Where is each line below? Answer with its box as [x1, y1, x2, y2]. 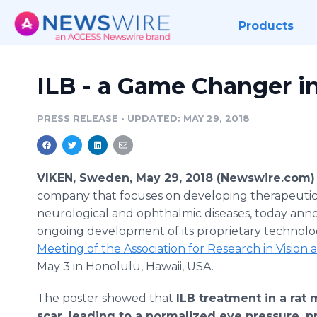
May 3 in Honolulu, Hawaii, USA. [37, 260, 214, 273]
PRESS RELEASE [37, 113, 118, 124]
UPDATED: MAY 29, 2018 [127, 113, 250, 124]
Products [238, 19, 294, 33]
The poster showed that [37, 292, 176, 305]
